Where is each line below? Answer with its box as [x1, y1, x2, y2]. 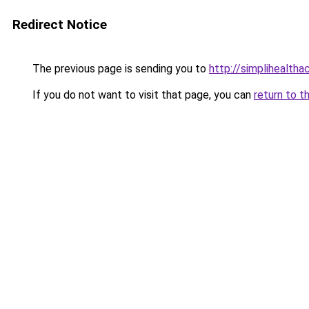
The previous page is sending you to [30, 62, 209, 75]
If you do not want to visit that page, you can [30, 88, 254, 101]
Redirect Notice [12, 17, 107, 32]
